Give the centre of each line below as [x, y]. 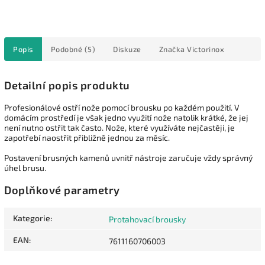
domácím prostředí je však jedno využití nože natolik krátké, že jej [126, 117]
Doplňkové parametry [62, 190]
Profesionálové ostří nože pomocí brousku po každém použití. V [122, 107]
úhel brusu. [25, 167]
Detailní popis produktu [67, 85]
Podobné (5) [73, 49]
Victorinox [204, 49]
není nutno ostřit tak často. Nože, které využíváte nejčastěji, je [119, 127]
